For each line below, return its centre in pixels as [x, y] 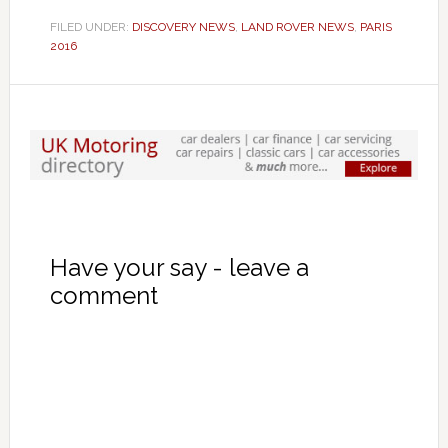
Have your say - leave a [179, 267]
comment [103, 295]
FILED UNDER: [90, 27]
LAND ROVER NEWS [297, 27]
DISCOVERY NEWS [183, 27]
